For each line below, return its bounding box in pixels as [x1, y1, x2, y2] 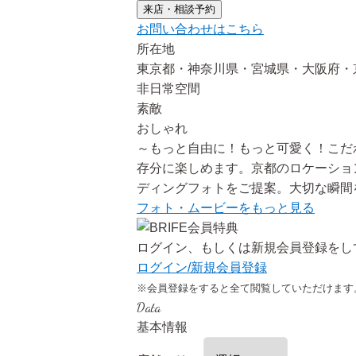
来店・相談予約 [143, 3, 215, 15]
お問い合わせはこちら [137, 22, 264, 36]
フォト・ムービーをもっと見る [137, 201, 315, 215]
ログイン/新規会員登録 [137, 261, 267, 274]
